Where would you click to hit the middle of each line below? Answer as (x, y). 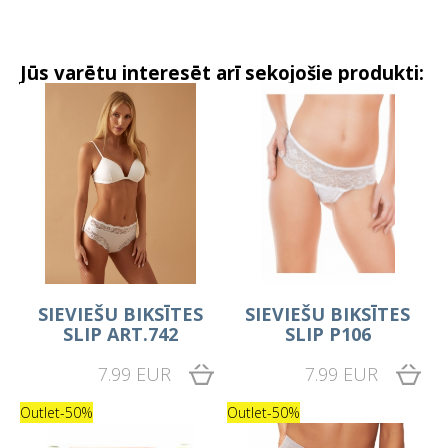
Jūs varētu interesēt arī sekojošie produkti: (222, 73)
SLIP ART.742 (120, 333)
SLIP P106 (327, 333)
